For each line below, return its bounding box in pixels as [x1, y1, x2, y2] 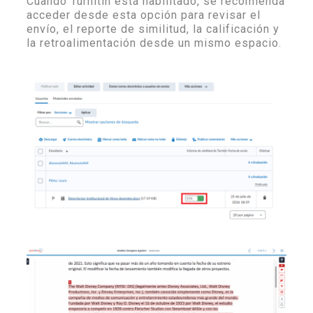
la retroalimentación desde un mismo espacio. [27, 36, 282, 50]
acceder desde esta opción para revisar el [27, 8, 261, 22]
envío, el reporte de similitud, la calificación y [27, 22, 279, 36]
